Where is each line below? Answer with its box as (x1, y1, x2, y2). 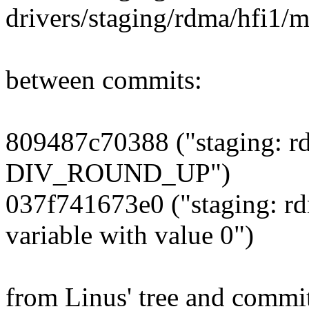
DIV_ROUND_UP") (6, 158, 230, 188)
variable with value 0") (6, 220, 254, 250)
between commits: (6, 65, 202, 95)
